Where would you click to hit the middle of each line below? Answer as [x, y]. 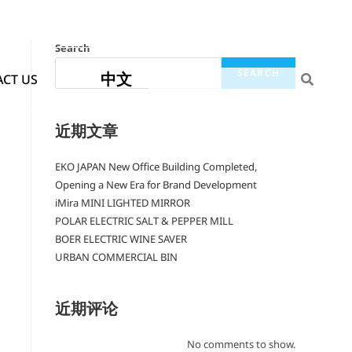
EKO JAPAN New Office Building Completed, [156, 167]
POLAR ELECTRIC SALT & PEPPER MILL [144, 221]
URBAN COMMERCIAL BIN [116, 257]
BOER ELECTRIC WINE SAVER [121, 239]
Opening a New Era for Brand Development [156, 185]
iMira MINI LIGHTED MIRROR [123, 203]
